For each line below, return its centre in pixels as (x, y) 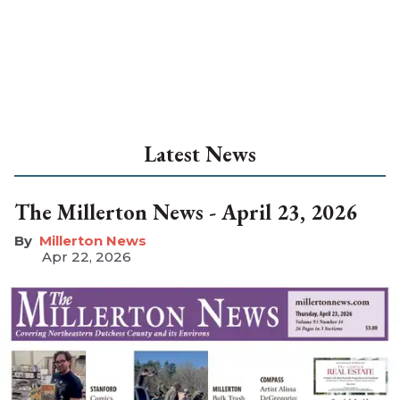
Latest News (200, 154)
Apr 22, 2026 (87, 256)
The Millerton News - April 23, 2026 (186, 212)
